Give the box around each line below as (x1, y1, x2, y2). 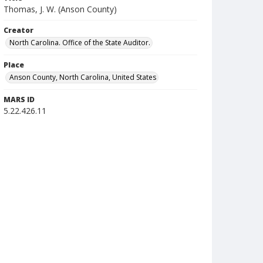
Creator (4, 25, 33, 35)
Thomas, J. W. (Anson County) (4, 4, 117, 15)
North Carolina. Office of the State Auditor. (9, 38, 150, 48)
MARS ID (4, 95, 35, 104)
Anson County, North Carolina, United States (9, 72, 156, 82)
